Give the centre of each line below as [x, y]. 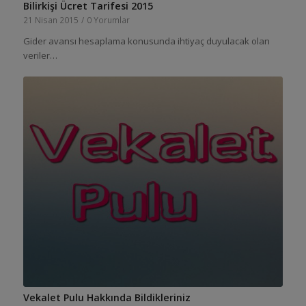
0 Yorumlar [108, 19]
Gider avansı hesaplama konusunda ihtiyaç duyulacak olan [146, 41]
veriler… [40, 55]
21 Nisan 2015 [51, 19]
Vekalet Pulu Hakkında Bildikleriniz [107, 297]
